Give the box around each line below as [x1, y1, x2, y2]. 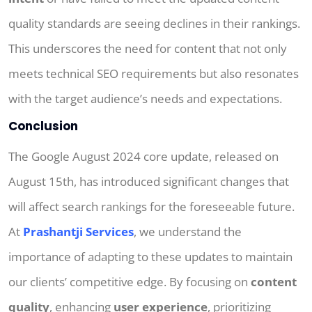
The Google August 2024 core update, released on [8, 148, 279, 165]
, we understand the [134, 224, 242, 240]
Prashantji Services [23, 224, 134, 240]
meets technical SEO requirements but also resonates [8, 65, 299, 82]
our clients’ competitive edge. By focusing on [8, 274, 251, 290]
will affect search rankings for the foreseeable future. [8, 198, 295, 215]
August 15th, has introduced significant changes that [8, 173, 289, 190]
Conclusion [8, 118, 78, 135]
